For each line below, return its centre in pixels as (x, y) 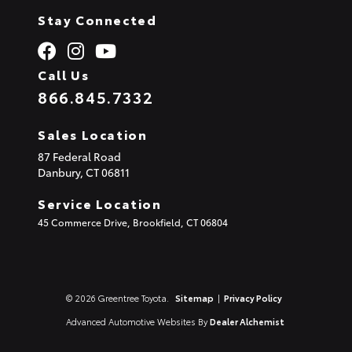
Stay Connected (97, 19)
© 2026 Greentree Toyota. (119, 297)
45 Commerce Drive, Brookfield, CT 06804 (133, 222)
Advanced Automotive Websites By (136, 321)
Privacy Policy (253, 297)
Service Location (100, 203)
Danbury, (62, 172)
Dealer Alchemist (247, 321)
